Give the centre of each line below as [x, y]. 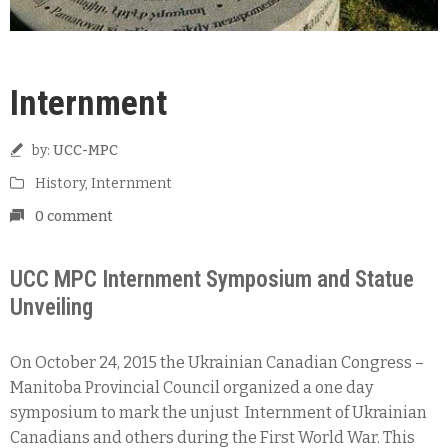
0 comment [74, 217]
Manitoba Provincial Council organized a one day [191, 388]
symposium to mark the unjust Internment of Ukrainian [218, 413]
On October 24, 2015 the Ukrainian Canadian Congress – [217, 363]
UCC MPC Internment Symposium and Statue [212, 280]
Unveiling [51, 308]
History [60, 184]
